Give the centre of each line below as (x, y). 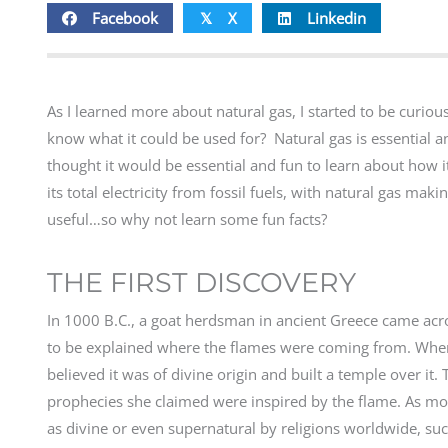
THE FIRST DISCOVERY (201, 283)
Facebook (125, 17)
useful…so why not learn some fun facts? (187, 219)
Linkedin (336, 17)
